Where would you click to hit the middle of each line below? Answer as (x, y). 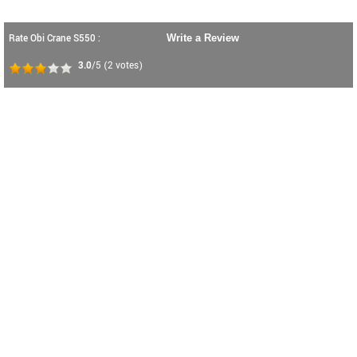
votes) (128, 66)
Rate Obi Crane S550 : (55, 39)
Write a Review (203, 38)
